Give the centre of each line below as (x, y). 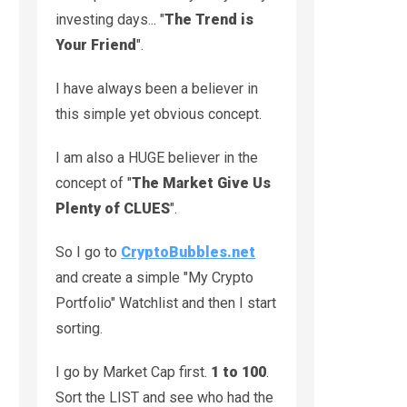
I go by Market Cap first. (133, 372)
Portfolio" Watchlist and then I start (166, 303)
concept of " (94, 183)
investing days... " (110, 19)
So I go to (88, 252)
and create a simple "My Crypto (154, 277)
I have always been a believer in (157, 88)
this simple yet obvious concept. (159, 114)
